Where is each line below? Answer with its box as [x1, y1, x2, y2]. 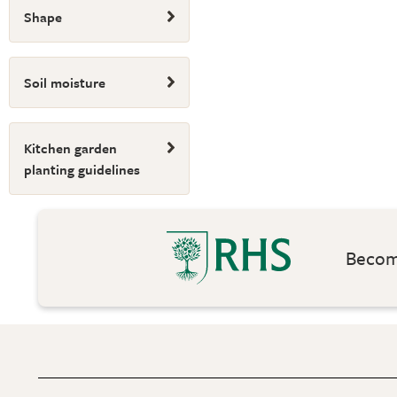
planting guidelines [24, 160, 140, 179]
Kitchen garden [24, 138, 117, 158]
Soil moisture [24, 73, 105, 92]
